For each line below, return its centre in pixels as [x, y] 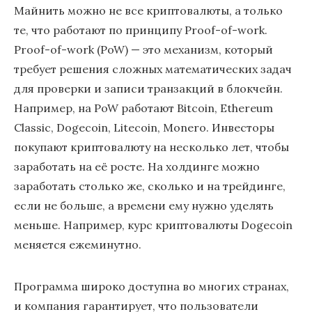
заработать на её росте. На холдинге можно [137, 166]
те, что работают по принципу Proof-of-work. [141, 30]
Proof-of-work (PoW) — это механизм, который [143, 49]
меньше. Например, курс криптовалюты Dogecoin [153, 225]
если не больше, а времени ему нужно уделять [144, 205]
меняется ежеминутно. [78, 244]
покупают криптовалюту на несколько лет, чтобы [151, 147]
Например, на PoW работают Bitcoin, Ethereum [143, 108]
